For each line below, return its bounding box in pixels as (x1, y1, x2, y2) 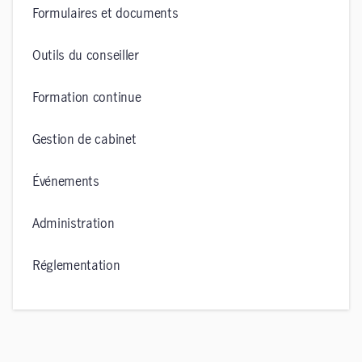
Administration (32, 217, 115, 230)
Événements (32, 175, 99, 188)
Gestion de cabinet (32, 133, 137, 146)
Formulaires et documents (32, 7, 179, 20)
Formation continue (32, 91, 141, 104)
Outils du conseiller (32, 49, 139, 62)
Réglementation (32, 259, 120, 272)
